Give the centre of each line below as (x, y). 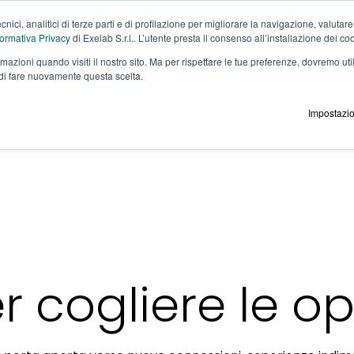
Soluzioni (57, 58)
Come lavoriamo (249, 58)
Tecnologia (141, 58)
